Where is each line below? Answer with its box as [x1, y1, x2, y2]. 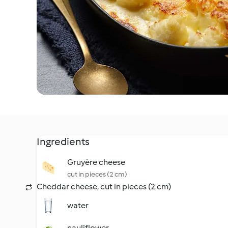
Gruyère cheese [67, 157, 125, 167]
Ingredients [37, 135, 90, 148]
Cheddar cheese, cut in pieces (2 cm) [37, 182, 171, 191]
